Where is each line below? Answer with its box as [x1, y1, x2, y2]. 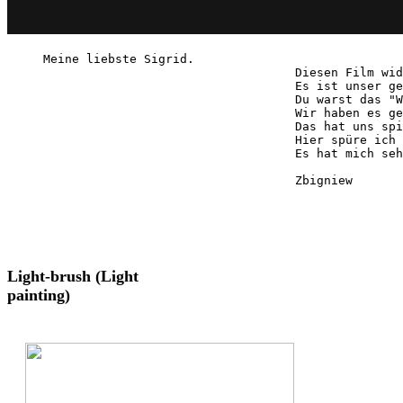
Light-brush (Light [7, 267, 139, 286]
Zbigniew [43, 174, 353, 188]
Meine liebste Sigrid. [43, 52, 194, 67]
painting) [7, 286, 70, 305]
